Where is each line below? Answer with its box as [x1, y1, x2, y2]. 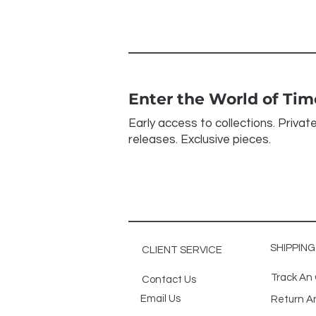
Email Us [140, 293, 183, 304]
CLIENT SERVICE [142, 245, 222, 255]
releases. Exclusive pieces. [128, 133, 271, 146]
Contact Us [142, 274, 198, 285]
